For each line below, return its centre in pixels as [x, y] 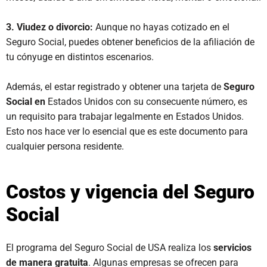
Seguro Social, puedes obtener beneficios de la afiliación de [130, 42]
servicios [232, 248]
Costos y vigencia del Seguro [130, 192]
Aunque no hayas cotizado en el [162, 27]
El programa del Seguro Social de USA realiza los [110, 248]
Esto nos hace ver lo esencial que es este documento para [127, 131]
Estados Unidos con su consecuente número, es [148, 102]
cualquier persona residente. [65, 146]
